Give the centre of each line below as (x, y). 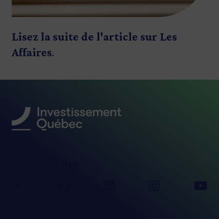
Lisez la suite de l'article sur (86, 37)
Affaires (32, 52)
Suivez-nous (45, 164)
